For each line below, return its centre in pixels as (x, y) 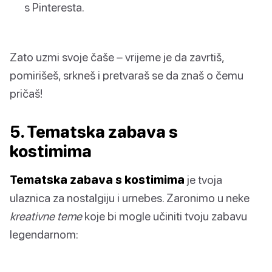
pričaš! (26, 93)
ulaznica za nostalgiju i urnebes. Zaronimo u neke (130, 197)
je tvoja (203, 179)
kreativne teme (46, 216)
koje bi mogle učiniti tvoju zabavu (165, 216)
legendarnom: (44, 234)
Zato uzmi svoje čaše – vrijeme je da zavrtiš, (117, 56)
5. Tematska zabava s (94, 131)
